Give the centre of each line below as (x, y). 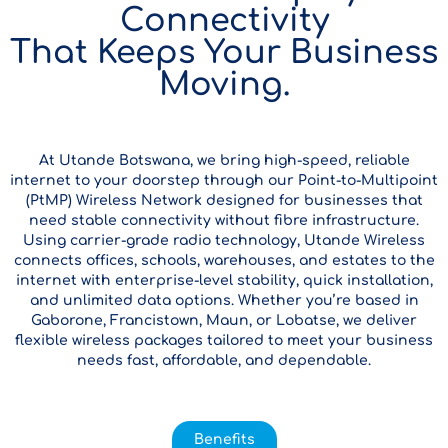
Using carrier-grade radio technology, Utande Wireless (224, 240)
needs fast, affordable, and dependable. (224, 360)
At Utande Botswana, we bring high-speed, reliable (224, 160)
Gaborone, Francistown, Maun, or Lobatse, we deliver (224, 320)
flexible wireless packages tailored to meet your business (224, 340)
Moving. (224, 84)
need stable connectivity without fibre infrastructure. (224, 220)
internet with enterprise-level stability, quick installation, (224, 280)
